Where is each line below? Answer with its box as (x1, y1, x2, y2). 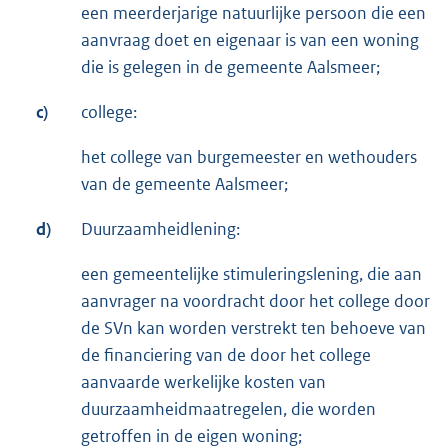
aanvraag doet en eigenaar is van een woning (81, 29, 419, 52)
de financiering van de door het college (81, 344, 371, 367)
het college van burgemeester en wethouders (81, 146, 417, 169)
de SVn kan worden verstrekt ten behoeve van (81, 317, 426, 340)
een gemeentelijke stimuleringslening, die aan (81, 263, 422, 286)
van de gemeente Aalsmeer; (81, 173, 288, 196)
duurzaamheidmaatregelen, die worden (81, 398, 376, 421)
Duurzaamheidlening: (81, 218, 240, 241)
